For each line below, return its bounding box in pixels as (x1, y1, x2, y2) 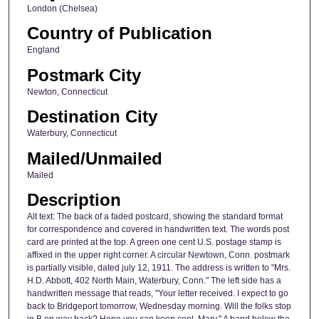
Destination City (26, 107, 157, 127)
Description (26, 189, 121, 209)
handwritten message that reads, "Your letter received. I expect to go (26, 288, 288, 298)
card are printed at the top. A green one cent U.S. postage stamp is (26, 236, 281, 247)
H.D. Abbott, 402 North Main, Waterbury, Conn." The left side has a (26, 275, 281, 286)
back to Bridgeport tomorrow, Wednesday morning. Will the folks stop (26, 300, 291, 311)
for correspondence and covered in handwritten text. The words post (26, 224, 289, 234)
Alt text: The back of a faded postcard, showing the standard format (26, 211, 283, 221)
